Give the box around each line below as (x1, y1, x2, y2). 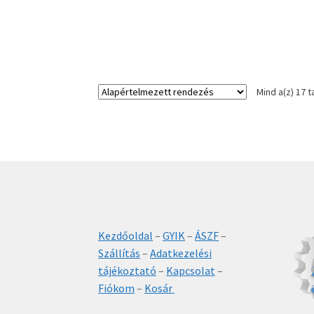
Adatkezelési (150, 246, 212, 261)
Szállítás (98, 246, 141, 261)
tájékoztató (98, 264, 157, 278)
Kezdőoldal (98, 228, 153, 243)
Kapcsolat (166, 264, 216, 278)
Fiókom (98, 281, 135, 296)
